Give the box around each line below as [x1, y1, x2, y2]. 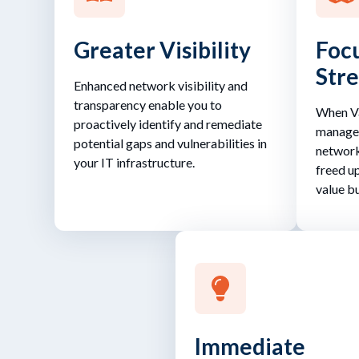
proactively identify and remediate [74, 115, 262, 131]
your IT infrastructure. [74, 154, 195, 170]
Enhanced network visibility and [74, 77, 248, 93]
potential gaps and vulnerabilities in [74, 135, 267, 151]
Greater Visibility [74, 35, 251, 63]
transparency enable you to [74, 96, 222, 112]
